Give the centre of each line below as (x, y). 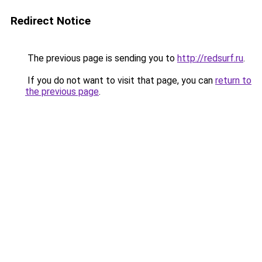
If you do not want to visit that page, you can (120, 80)
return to (233, 80)
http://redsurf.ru (210, 58)
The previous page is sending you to (101, 58)
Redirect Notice (51, 21)
